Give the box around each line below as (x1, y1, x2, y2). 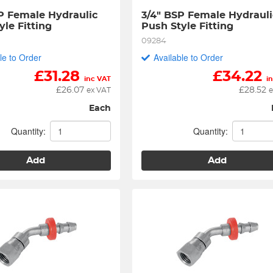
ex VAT (87, 87, 112, 94)
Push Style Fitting (141, 21, 234, 31)
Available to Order (154, 51, 224, 63)
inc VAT (84, 76, 112, 82)
